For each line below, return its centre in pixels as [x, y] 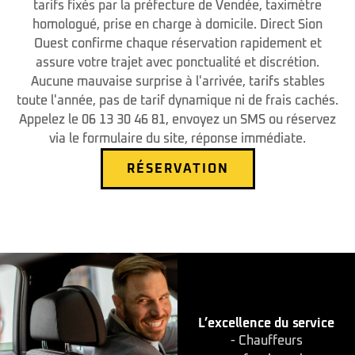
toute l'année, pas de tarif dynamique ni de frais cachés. [177, 101]
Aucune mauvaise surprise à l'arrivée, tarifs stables [177, 82]
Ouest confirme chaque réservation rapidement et [177, 44]
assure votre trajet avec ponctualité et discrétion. [177, 63]
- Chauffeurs [266, 341]
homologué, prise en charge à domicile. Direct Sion [177, 25]
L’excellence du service [266, 324]
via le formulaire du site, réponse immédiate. [177, 139]
